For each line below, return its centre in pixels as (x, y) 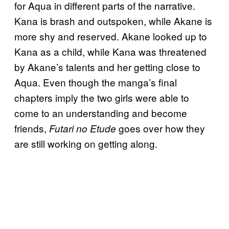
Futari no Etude (83, 128)
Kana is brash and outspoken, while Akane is (113, 20)
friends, (32, 128)
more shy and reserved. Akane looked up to (111, 36)
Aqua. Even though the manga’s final (96, 82)
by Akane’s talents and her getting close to (107, 66)
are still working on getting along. (86, 143)
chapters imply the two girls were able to (102, 97)
